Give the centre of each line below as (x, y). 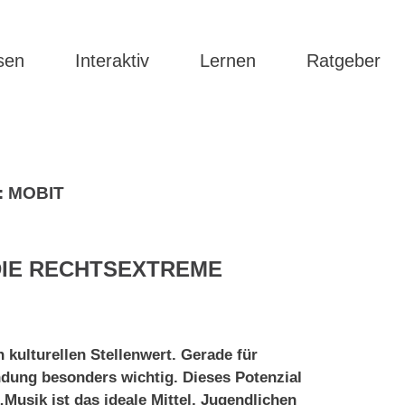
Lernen (228, 61)
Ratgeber (344, 61)
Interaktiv (112, 61)
